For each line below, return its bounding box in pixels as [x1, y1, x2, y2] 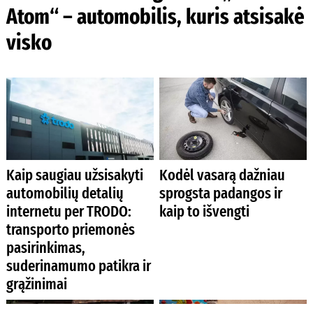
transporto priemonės [6, 219, 135, 239]
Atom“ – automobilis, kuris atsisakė [6, 3, 305, 30]
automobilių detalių [6, 183, 124, 203]
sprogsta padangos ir [159, 183, 283, 203]
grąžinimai [6, 274, 67, 293]
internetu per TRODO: [6, 201, 131, 221]
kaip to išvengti [159, 201, 250, 221]
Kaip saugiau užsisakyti [6, 165, 143, 184]
